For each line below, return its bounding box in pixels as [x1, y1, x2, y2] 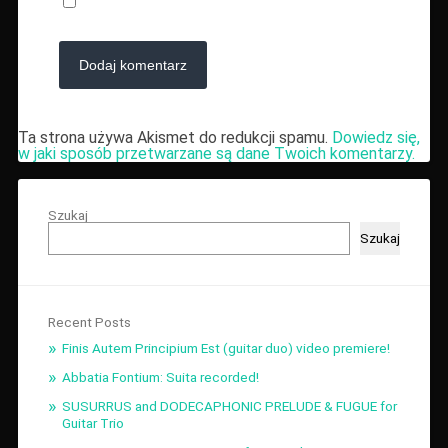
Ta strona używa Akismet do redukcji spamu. [17, 128, 332, 148]
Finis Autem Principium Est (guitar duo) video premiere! [61, 339, 390, 356]
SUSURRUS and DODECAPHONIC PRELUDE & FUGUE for [61, 397, 397, 414]
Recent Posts [47, 313, 131, 330]
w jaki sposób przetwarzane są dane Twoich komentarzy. [17, 144, 415, 164]
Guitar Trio [61, 414, 124, 431]
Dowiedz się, [331, 128, 420, 148]
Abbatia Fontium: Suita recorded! [61, 368, 259, 385]
